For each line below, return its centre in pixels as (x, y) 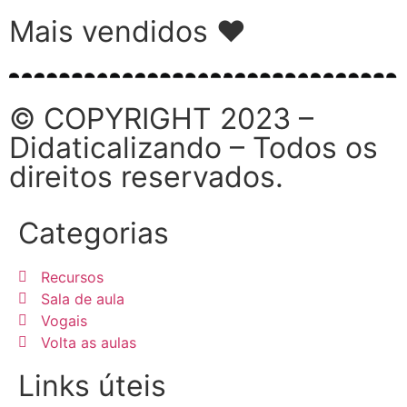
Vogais (64, 321)
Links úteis (92, 386)
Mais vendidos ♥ (128, 31)
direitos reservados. (146, 177)
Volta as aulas (89, 342)
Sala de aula (83, 299)
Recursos (72, 277)
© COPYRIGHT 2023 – (161, 119)
